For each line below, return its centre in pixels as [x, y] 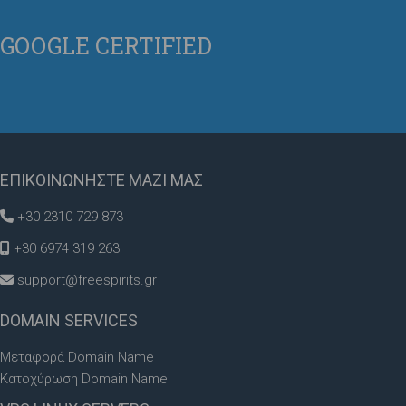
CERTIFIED [151, 45]
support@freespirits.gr [87, 280]
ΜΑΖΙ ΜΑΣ [164, 179]
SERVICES [99, 320]
